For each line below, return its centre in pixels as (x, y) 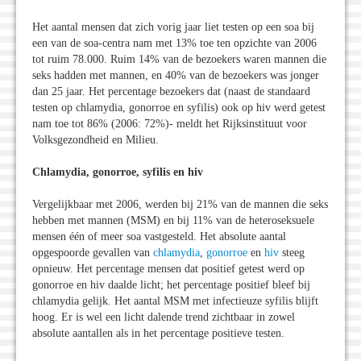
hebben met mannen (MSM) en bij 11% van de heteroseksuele (173, 221)
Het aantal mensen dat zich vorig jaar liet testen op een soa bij (173, 27)
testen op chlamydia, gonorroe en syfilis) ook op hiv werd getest (179, 108)
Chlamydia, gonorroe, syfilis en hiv (118, 172)
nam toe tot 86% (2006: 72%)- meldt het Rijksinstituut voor (170, 124)
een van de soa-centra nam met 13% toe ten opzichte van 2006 (174, 44)
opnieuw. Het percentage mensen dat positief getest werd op (168, 269)
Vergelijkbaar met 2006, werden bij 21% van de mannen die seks (180, 205)
